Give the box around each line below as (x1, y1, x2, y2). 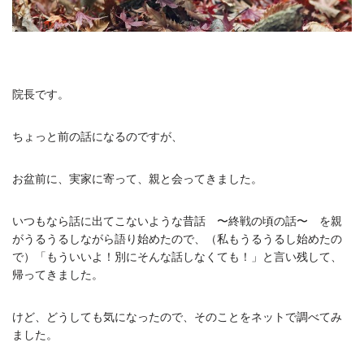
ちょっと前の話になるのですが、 (12, 129, 183, 143)
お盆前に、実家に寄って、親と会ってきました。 (12, 171, 262, 185)
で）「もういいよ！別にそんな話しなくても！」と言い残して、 (12, 249, 342, 263)
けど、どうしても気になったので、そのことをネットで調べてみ (12, 310, 342, 323)
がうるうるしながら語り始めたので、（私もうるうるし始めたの (12, 232, 342, 245)
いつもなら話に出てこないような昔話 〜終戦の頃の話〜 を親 (12, 214, 342, 227)
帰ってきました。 (12, 267, 103, 281)
